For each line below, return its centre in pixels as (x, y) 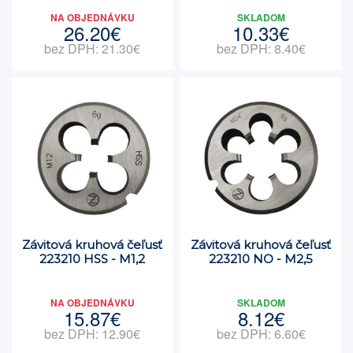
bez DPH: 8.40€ (261, 48)
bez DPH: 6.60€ (261, 334)
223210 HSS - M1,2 (92, 259)
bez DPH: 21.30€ (92, 48)
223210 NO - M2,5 (261, 259)
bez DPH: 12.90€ (92, 334)
